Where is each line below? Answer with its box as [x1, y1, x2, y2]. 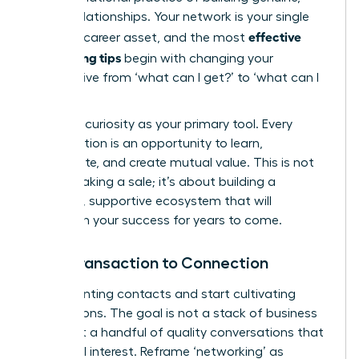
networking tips [30, 48, 121, 65]
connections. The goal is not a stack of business [30, 306, 317, 320]
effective [248, 27, 301, 44]
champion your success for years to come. [30, 213, 282, 227]
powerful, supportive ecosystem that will [30, 194, 272, 208]
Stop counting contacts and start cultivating [30, 287, 296, 301]
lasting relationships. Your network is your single [30, 10, 309, 23]
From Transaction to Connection [30, 254, 268, 271]
